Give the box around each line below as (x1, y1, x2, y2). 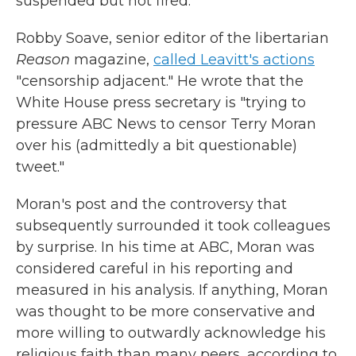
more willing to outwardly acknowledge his (16, 324, 326, 342)
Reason (16, 51, 70, 68)
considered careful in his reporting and (16, 260, 293, 277)
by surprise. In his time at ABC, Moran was (16, 238, 315, 256)
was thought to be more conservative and (16, 303, 315, 320)
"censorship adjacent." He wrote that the (16, 72, 304, 90)
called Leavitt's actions (153, 51, 315, 68)
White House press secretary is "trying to (16, 94, 306, 111)
